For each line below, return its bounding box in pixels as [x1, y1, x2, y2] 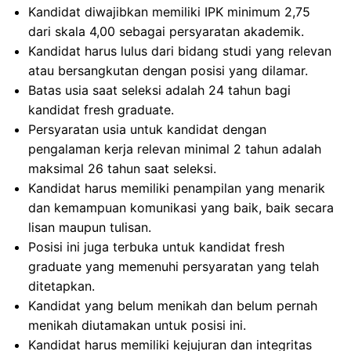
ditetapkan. [28, 278, 95, 295]
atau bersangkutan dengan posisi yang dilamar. [28, 63, 308, 79]
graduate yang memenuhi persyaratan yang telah [28, 259, 319, 275]
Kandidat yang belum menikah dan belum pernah [28, 298, 317, 314]
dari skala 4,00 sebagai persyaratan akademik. [28, 24, 304, 40]
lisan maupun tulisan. [28, 219, 151, 236]
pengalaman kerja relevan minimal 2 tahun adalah [28, 141, 321, 157]
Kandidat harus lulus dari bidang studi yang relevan [28, 43, 331, 60]
